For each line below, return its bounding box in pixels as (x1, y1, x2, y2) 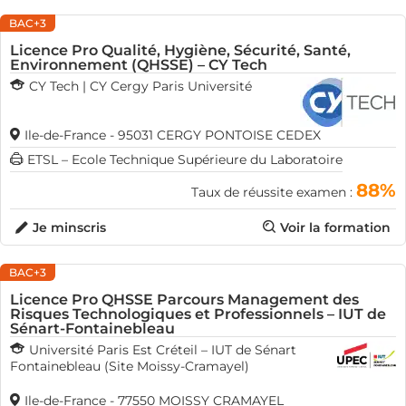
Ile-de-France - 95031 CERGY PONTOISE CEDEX (24, 127, 321, 143)
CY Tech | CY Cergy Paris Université (29, 78, 252, 94)
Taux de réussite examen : (191, 184, 356, 200)
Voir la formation (280, 219, 391, 236)
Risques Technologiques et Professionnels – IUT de (10, 305, 386, 323)
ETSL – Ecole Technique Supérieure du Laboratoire (27, 151, 343, 168)
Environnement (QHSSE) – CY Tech (10, 56, 267, 73)
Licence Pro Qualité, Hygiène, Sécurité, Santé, (10, 42, 351, 59)
